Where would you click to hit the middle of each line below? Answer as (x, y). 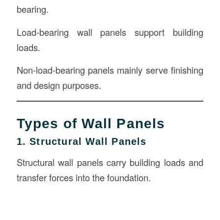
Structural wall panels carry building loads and (110, 162)
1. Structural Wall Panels (82, 141)
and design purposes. (59, 85)
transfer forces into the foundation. (83, 177)
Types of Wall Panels (91, 123)
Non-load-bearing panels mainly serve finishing (110, 70)
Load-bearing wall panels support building (110, 32)
